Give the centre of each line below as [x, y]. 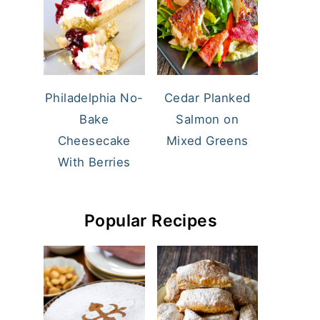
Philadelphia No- [94, 98]
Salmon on [207, 120]
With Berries [94, 162]
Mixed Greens [207, 141]
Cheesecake [94, 141]
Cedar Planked [207, 98]
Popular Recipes [151, 221]
